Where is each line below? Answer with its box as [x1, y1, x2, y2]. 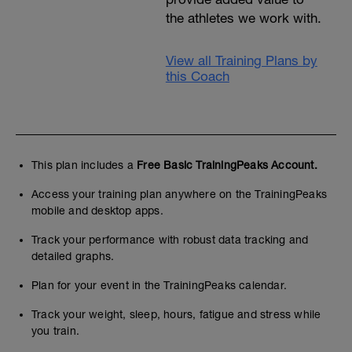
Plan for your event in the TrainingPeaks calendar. [31, 279, 287, 291]
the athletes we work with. [165, 10, 321, 26]
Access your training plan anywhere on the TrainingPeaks [31, 188, 328, 200]
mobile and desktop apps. [31, 204, 163, 217]
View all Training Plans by [165, 53, 317, 68]
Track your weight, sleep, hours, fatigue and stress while [31, 308, 321, 321]
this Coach [165, 68, 229, 84]
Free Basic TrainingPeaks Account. [137, 159, 317, 171]
